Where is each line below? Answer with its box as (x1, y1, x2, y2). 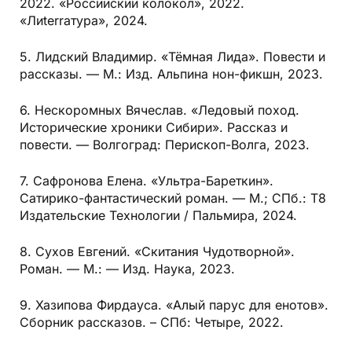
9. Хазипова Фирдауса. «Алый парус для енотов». (20, 297, 328, 313)
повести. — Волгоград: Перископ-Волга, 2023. (20, 137, 310, 153)
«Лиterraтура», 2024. (20, 13, 148, 29)
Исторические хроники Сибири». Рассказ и (20, 119, 288, 136)
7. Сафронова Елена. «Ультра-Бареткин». (20, 173, 273, 189)
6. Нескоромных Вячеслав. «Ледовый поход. (20, 102, 299, 119)
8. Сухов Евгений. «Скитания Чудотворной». (20, 244, 295, 260)
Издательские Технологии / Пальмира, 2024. (20, 207, 297, 224)
